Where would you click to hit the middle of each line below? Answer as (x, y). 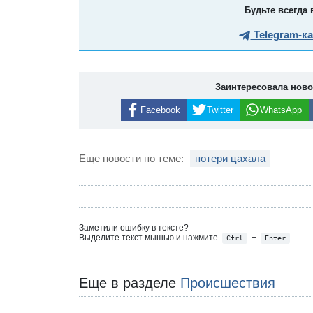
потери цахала (231, 159)
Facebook (160, 110)
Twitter (220, 110)
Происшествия (228, 283)
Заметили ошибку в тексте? (134, 228)
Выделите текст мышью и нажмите (150, 238)
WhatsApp (281, 110)
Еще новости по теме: (133, 159)
